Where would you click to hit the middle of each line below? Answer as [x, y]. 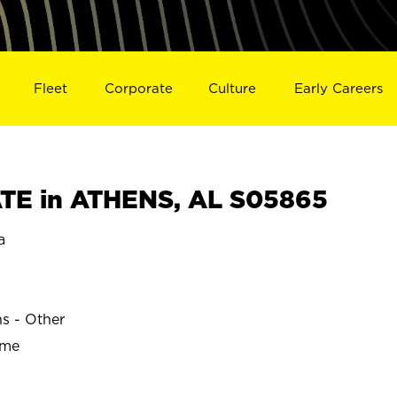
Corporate [138, 88]
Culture [233, 88]
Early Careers [339, 88]
